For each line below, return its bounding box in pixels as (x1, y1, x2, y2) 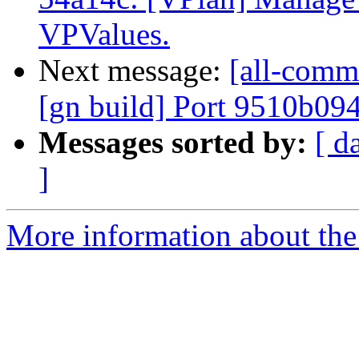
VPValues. (38, 17, 170, 52)
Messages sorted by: (38, 125, 307, 160)
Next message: (38, 53, 229, 88)
